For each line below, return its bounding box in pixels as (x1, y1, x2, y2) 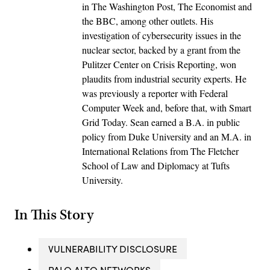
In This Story (14, 206, 93, 225)
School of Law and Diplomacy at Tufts (82, 159, 230, 172)
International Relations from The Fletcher (82, 145, 239, 158)
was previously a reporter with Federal (82, 87, 228, 100)
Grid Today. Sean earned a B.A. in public (82, 116, 240, 129)
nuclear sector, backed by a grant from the (82, 43, 240, 57)
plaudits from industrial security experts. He (82, 72, 246, 86)
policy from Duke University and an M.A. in (82, 130, 251, 143)
